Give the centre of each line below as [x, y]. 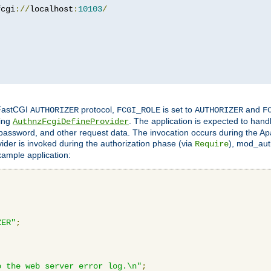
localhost [51, 9]
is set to [178, 109]
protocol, [98, 109]
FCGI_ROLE [139, 110]
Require [212, 144]
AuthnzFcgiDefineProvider [71, 121]
